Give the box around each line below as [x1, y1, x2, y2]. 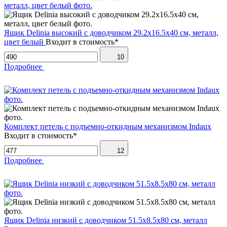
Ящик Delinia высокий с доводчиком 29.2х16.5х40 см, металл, [4, 28, 218, 37]
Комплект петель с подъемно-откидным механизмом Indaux [4, 122, 211, 131]
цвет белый [4, 37, 44, 47]
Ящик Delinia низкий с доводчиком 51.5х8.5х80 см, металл [4, 216, 207, 225]
